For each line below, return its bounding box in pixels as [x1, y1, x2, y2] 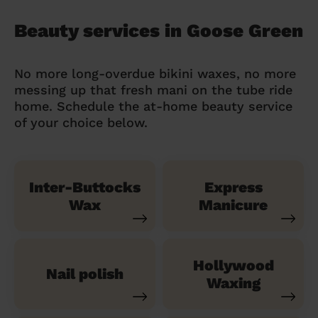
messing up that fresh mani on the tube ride [14, 82, 292, 97]
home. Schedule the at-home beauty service [14, 98, 292, 114]
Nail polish [46, 265, 124, 283]
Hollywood [192, 256, 274, 274]
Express [204, 177, 263, 196]
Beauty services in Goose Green [14, 19, 303, 41]
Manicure [199, 195, 268, 214]
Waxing [206, 273, 261, 292]
